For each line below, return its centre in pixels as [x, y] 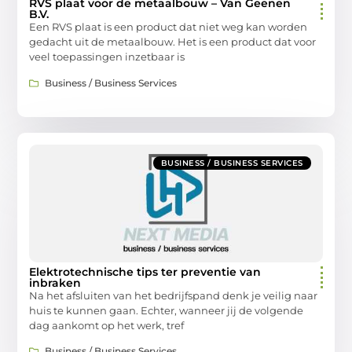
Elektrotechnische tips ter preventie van [145, 271]
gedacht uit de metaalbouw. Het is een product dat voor [173, 42]
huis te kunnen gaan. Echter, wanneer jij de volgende [167, 310]
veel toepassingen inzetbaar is [107, 57]
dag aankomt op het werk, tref [107, 325]
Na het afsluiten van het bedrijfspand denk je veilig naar [174, 295]
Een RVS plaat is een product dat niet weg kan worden [169, 27]
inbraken [55, 282]
